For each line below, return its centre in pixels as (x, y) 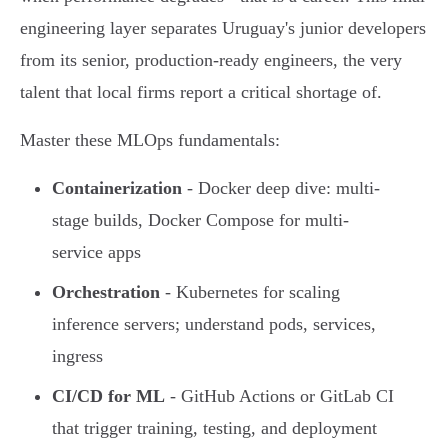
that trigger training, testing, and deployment (214, 428)
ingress (77, 356)
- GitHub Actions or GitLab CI (279, 396)
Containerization (117, 188)
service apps (96, 252)
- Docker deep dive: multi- (281, 188)
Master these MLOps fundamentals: (150, 140)
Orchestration (106, 292)
